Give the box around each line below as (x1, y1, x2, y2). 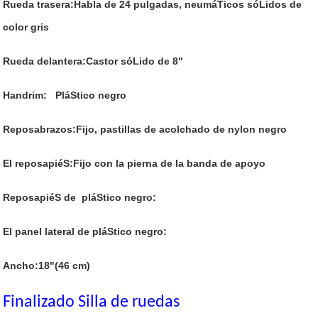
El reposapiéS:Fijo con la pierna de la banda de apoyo (3, 158, 266, 169)
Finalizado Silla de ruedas (3, 294, 180, 311)
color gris (3, 21, 50, 33)
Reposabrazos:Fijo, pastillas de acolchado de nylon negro (3, 124, 287, 135)
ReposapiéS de (3, 192, 77, 203)
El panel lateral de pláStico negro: (3, 226, 168, 237)
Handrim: (3, 89, 48, 101)
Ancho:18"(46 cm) (3, 260, 91, 271)
